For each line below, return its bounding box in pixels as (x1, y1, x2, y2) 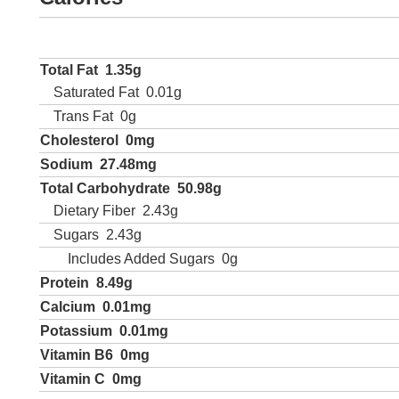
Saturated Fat (53, 85, 139, 100)
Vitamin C (40, 371, 105, 387)
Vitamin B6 (40, 347, 113, 362)
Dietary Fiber (53, 203, 135, 218)
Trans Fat (53, 109, 113, 124)
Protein (40, 275, 89, 290)
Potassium (40, 323, 112, 338)
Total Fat (40, 62, 98, 77)
